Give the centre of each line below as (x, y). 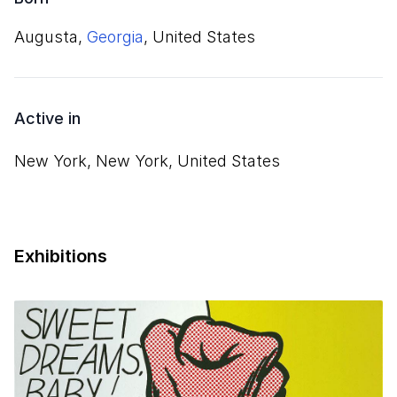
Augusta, (51, 37)
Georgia (115, 37)
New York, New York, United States (147, 161)
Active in (47, 118)
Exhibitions (61, 256)
